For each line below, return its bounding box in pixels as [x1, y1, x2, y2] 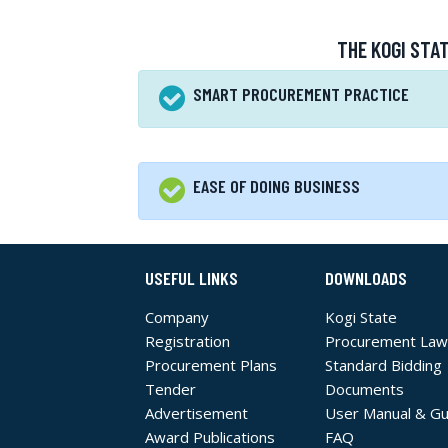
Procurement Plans [145, 355, 277, 376]
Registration [145, 331, 230, 352]
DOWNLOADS [325, 267, 407, 290]
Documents [325, 379, 404, 400]
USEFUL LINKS [145, 267, 238, 290]
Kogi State [325, 307, 397, 328]
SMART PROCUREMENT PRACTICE [193, 82, 409, 105]
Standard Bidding [325, 355, 442, 376]
